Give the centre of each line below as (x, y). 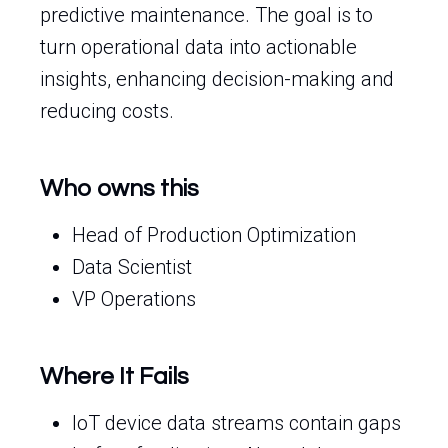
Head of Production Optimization (214, 235)
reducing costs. (107, 111)
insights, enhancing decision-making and (217, 79)
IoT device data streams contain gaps (236, 423)
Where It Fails (114, 376)
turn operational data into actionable (198, 47)
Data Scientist (132, 267)
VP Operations (134, 299)
